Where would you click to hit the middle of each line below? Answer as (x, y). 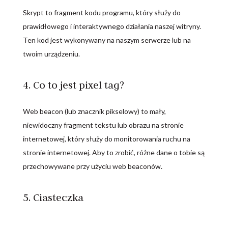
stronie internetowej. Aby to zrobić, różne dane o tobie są (113, 152)
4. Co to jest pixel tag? (73, 85)
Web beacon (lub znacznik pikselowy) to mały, (94, 111)
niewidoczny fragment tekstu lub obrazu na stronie (103, 125)
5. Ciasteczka (53, 197)
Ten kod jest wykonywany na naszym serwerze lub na (107, 40)
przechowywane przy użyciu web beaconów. (92, 166)
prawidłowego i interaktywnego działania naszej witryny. (112, 26)
